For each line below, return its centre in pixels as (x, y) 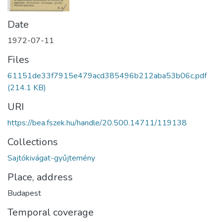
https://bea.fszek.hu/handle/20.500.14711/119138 (97, 123)
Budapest (24, 193)
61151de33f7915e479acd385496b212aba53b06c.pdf (107, 76)
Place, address (40, 177)
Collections (33, 142)
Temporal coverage (51, 212)
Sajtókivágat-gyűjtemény (51, 158)
